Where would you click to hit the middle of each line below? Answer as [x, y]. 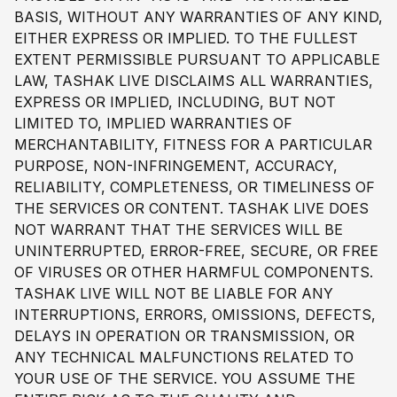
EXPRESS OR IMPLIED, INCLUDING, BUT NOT [175, 101]
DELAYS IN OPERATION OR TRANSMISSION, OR [184, 335]
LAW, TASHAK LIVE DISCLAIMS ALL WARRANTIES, [194, 80]
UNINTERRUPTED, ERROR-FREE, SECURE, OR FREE [196, 250]
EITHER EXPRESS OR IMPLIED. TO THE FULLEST [186, 38]
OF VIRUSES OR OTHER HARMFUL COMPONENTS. [194, 272]
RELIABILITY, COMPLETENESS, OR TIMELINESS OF [195, 187]
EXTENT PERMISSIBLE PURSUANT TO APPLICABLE [197, 59]
